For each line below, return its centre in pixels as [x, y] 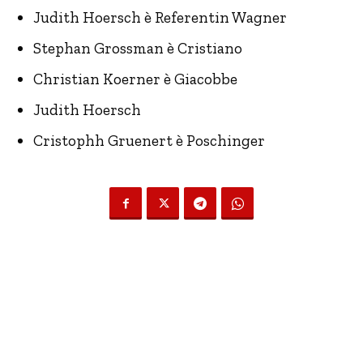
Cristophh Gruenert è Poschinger [149, 141]
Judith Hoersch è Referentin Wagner [160, 17]
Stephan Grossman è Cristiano [138, 48]
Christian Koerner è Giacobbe [135, 79]
